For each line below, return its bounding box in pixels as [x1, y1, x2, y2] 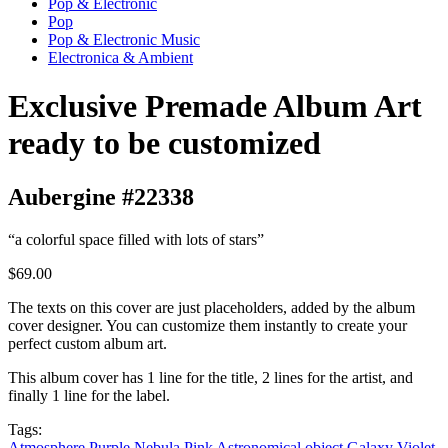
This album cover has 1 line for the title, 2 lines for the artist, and [8, 368, 413, 386]
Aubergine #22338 [8, 183, 194, 210]
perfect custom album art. [8, 334, 167, 352]
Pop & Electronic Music [48, 31, 200, 48]
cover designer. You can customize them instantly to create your [8, 316, 407, 334]
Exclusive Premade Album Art [8, 88, 422, 125]
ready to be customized [8, 125, 321, 162]
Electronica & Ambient [48, 49, 193, 66]
